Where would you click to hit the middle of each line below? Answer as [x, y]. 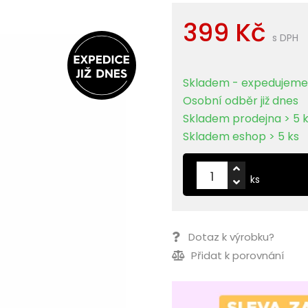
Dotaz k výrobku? [232, 237]
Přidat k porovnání [236, 256]
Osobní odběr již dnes [241, 101]
